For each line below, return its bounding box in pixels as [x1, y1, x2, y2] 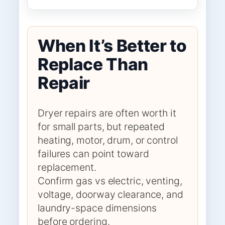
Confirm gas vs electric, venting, [38, 174, 182, 187]
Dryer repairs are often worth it [38, 106, 176, 119]
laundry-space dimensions [38, 201, 157, 214]
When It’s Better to [38, 36, 187, 56]
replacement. [38, 161, 96, 173]
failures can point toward [38, 147, 149, 160]
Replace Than [38, 54, 149, 75]
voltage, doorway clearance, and [38, 188, 183, 200]
